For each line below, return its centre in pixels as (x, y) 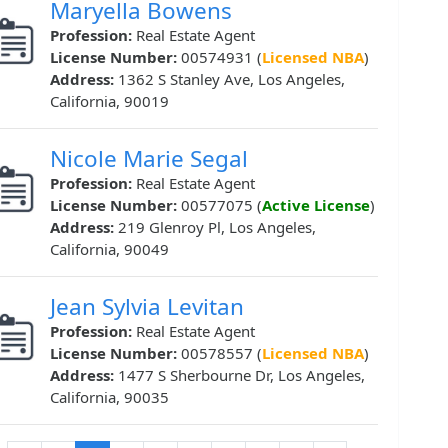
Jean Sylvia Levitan (147, 307)
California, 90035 (109, 397)
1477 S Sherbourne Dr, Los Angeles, (241, 375)
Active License (316, 205)
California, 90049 (109, 249)
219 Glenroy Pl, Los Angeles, (217, 227)
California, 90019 (109, 101)
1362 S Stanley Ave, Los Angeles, (231, 79)
